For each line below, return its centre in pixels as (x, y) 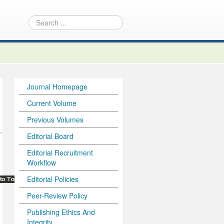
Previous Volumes (55, 119)
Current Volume (52, 103)
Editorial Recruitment (60, 152)
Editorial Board (50, 136)
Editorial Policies (53, 179)
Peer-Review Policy (57, 195)
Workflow (42, 162)
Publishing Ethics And (61, 212)
